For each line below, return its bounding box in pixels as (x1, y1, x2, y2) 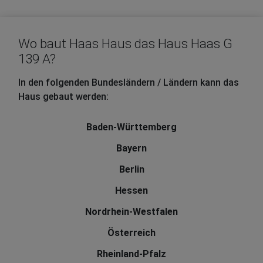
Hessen (115, 185, 148, 197)
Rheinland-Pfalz (97, 248, 166, 260)
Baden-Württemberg (86, 122, 177, 133)
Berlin (119, 164, 144, 176)
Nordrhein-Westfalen (85, 206, 178, 218)
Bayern (116, 143, 147, 154)
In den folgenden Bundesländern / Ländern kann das (18, 77, 239, 89)
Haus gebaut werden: (18, 91, 109, 103)
